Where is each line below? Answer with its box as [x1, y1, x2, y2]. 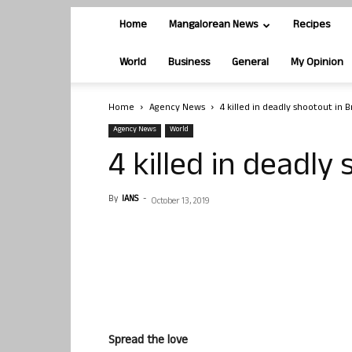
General [232, 54, 269, 72]
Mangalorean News [169, 16, 258, 35]
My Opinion [291, 54, 343, 72]
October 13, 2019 [151, 195, 210, 209]
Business [168, 54, 210, 72]
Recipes [293, 16, 330, 35]
